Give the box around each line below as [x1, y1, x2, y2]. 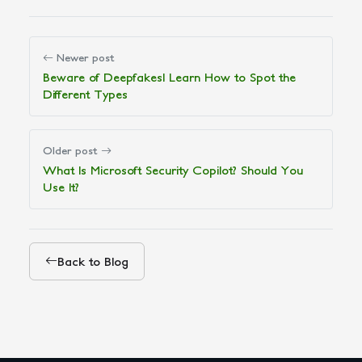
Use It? [43, 180, 79, 195]
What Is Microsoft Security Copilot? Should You [43, 163, 303, 178]
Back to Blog [57, 254, 129, 268]
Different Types [43, 87, 128, 102]
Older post [43, 145, 101, 158]
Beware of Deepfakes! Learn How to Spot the [43, 70, 296, 85]
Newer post [53, 52, 115, 65]
